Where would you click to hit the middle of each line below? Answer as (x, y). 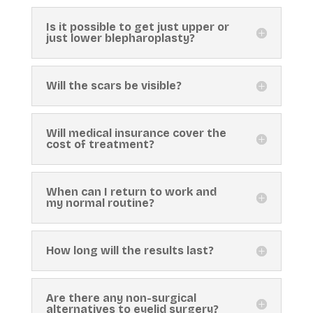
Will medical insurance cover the (136, 133)
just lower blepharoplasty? (120, 38)
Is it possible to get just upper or (137, 27)
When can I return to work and (131, 191)
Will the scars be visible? (114, 85)
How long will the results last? (130, 250)
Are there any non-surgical (121, 298)
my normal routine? (100, 203)
